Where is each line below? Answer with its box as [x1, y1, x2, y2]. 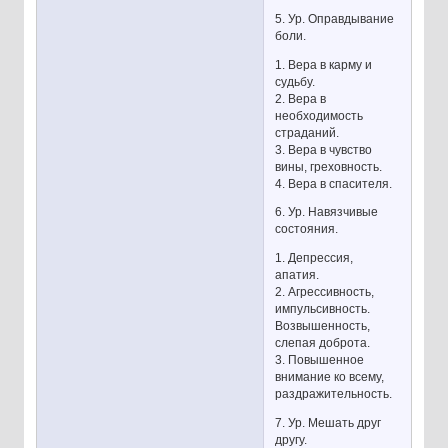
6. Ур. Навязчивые [275, 205, 379, 220]
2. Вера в [275, 91, 327, 106]
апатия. [275, 268, 320, 283]
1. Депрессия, [275, 251, 354, 266]
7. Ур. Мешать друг [275, 416, 382, 431]
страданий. [275, 125, 340, 140]
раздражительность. [275, 387, 393, 402]
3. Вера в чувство [275, 142, 373, 157]
